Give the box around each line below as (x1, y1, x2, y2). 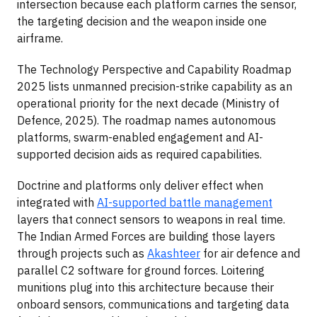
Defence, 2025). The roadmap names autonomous (17, 113, 276, 128)
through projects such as (17, 246, 147, 261)
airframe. (17, 31, 63, 46)
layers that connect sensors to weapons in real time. (17, 212, 285, 227)
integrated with (17, 195, 97, 210)
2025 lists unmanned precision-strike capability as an (17, 79, 292, 94)
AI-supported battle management (97, 195, 272, 210)
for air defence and (200, 246, 300, 261)
